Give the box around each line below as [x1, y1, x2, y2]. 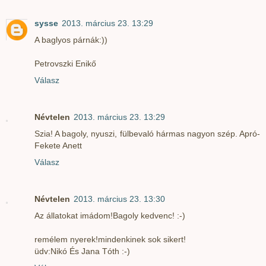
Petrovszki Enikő [34, 58, 96, 68]
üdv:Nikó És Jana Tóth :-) [34, 246, 130, 256]
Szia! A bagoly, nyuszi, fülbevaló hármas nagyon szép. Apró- [34, 128, 260, 138]
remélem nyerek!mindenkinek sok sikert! [34, 234, 186, 244]
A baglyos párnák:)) [34, 34, 107, 45]
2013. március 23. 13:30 [74, 194, 165, 204]
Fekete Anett [34, 140, 82, 150]
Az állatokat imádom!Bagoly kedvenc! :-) [34, 210, 185, 220]
